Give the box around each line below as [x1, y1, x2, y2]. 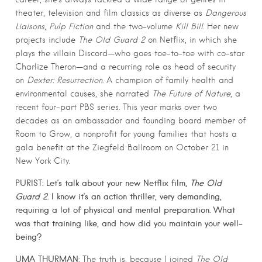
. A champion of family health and [102, 75, 233, 85]
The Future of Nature [152, 89, 230, 99]
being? [15, 232, 42, 243]
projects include [15, 35, 78, 45]
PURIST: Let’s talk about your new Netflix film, [15, 178, 190, 189]
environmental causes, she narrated [15, 89, 152, 99]
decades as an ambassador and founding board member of [15, 116, 246, 126]
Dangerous [205, 8, 246, 18]
